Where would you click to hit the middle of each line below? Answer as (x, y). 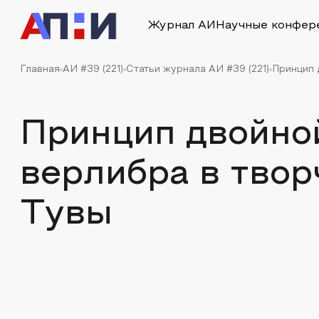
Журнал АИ (182, 26)
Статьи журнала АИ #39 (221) (198, 70)
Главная (40, 70)
